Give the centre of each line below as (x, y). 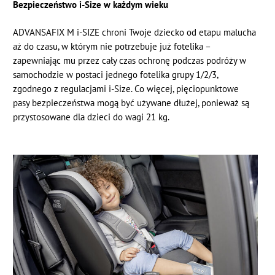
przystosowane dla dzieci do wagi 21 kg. (91, 117)
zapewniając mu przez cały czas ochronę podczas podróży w (130, 61)
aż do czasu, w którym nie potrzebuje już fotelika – (112, 47)
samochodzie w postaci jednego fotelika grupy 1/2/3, (116, 75)
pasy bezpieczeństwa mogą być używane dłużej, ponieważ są (131, 103)
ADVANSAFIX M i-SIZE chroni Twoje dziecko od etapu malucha (135, 33)
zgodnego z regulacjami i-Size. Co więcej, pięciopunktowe (126, 89)
